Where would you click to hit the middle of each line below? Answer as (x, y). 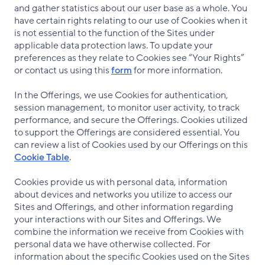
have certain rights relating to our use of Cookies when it (131, 21)
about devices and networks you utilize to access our (123, 195)
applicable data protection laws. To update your (114, 46)
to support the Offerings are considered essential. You (127, 132)
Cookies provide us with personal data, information (121, 182)
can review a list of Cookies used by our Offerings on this (131, 145)
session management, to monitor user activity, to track (127, 108)
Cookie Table (42, 157)
